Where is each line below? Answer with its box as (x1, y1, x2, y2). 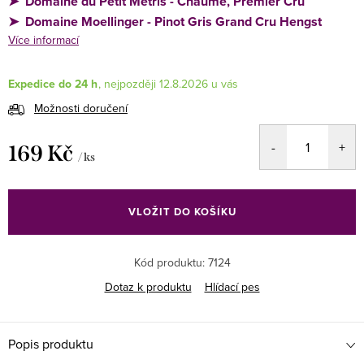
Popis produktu (8, 335, 93, 353)
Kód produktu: (133, 254, 205, 271)
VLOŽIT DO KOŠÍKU (128, 204, 236, 220)
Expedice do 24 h (8, 76, 97, 93)
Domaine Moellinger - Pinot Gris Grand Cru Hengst (25, 12, 322, 32)
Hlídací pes (204, 279, 260, 296)
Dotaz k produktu (104, 279, 192, 296)
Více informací (8, 32, 79, 49)
